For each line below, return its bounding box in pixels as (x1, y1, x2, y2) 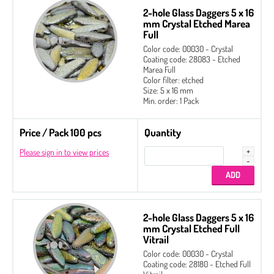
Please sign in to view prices (20, 146, 109, 157)
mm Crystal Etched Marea (143, 17, 250, 30)
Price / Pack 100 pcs (20, 125, 102, 139)
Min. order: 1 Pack (143, 95, 199, 106)
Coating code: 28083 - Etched (143, 53, 240, 64)
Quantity (144, 125, 181, 139)
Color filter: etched (143, 74, 204, 85)
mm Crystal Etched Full (143, 221, 240, 235)
